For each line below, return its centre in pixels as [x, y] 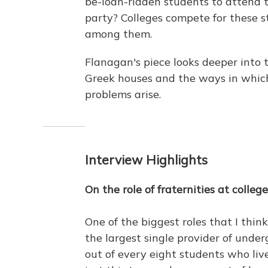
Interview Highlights [146, 160]
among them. [118, 34]
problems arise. [123, 95]
